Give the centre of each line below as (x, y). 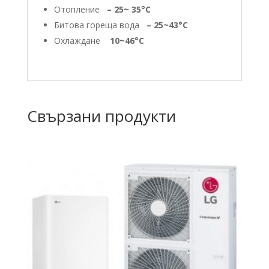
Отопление (80, 9)
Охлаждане (82, 40)
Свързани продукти (101, 116)
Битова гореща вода (100, 25)
